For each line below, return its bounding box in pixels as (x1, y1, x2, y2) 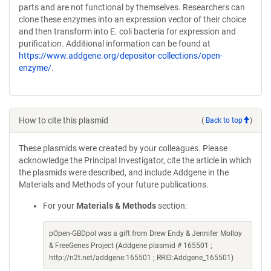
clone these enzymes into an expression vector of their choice (19, 15, 246, 24)
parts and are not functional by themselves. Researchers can (19, 2, 245, 12)
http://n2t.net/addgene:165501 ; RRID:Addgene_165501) (49, 253, 233, 262)
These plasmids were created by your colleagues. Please (19, 143, 227, 153)
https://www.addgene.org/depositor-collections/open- (19, 51, 223, 60)
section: (156, 201, 187, 211)
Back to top (206, 116, 243, 125)
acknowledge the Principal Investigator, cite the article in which (19, 155, 252, 165)
